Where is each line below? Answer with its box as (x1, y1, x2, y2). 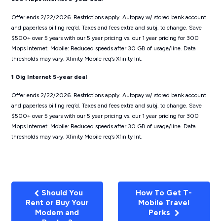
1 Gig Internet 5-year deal (11, 73, 87, 80)
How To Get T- (136, 187, 192, 197)
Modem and (35, 207, 79, 217)
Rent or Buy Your (25, 197, 89, 207)
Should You (39, 187, 83, 197)
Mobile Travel (138, 197, 190, 207)
